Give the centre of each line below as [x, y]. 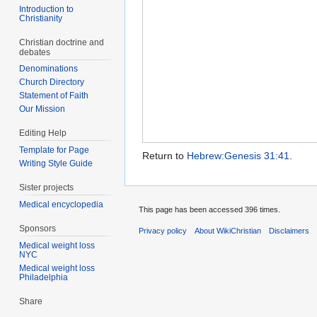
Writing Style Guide [56, 164]
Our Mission [42, 109]
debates [35, 52]
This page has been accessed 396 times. [209, 209]
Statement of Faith [54, 96]
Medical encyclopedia [62, 204]
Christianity [41, 18]
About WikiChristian [228, 231]
